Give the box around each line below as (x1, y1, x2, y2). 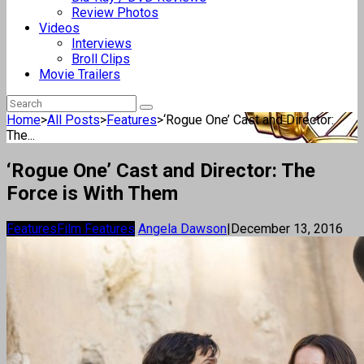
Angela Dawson (138, 220, 227, 236)
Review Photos (71, 5, 158, 20)
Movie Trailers (39, 67, 120, 82)
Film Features (57, 220, 135, 236)
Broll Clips (71, 51, 130, 67)
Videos (39, 20, 80, 36)
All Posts (47, 112, 100, 128)
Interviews (71, 36, 132, 51)
